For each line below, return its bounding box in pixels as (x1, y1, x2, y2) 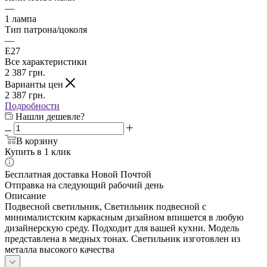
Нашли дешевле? (15, 111, 85, 122)
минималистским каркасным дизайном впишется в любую (5, 212, 244, 222)
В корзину (16, 135, 58, 146)
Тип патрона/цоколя (5, 24, 87, 35)
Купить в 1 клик (5, 146, 71, 157)
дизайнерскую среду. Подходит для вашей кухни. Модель (5, 222, 239, 233)
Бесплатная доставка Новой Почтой (5, 169, 151, 179)
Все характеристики (5, 56, 87, 67)
